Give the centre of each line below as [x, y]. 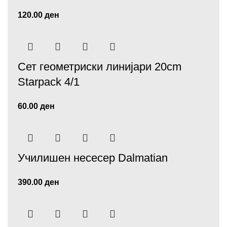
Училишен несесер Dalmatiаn [93, 158]
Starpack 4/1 [49, 82]
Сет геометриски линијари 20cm [100, 67]
